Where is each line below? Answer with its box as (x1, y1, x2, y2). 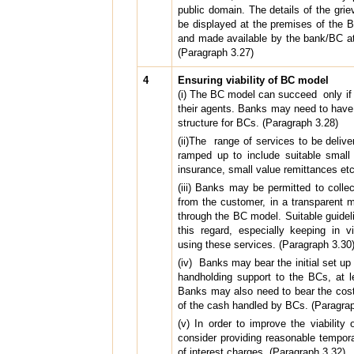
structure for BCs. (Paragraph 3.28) (178, 116, 338, 129)
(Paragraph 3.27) (178, 46, 254, 58)
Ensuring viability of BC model (178, 73, 329, 86)
